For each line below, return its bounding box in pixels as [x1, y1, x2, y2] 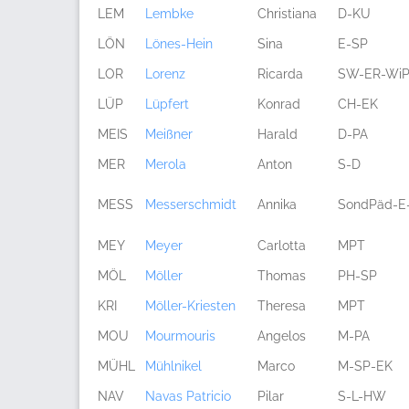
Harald [257, 127, 298, 142]
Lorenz [145, 67, 185, 81]
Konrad [257, 97, 300, 111]
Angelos [257, 329, 306, 343]
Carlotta [257, 238, 306, 253]
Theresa [257, 299, 306, 313]
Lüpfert [145, 97, 189, 111]
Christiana [257, 6, 317, 21]
